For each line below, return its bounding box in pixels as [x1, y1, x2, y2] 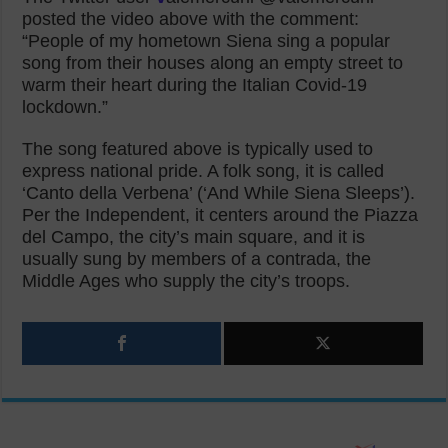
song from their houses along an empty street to [22, 53, 404, 73]
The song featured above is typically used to [22, 139, 374, 159]
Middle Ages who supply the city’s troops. [22, 271, 351, 291]
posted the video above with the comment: [22, 9, 360, 29]
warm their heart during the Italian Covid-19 [22, 75, 368, 95]
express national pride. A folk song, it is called [22, 161, 385, 181]
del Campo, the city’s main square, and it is [22, 227, 366, 247]
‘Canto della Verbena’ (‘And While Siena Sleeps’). [22, 183, 416, 203]
